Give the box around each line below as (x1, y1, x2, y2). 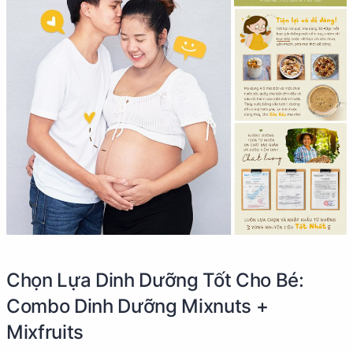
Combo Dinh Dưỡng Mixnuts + (6, 294, 269, 318)
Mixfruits (6, 320, 84, 344)
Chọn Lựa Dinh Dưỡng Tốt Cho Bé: (6, 268, 304, 292)
